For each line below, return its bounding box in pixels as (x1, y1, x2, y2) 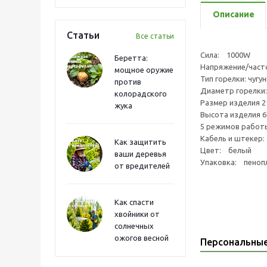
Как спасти (114, 198, 154, 206)
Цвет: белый (200, 146, 252, 154)
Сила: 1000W (200, 51, 250, 59)
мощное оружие (114, 66, 173, 74)
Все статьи (136, 32, 174, 40)
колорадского (114, 89, 167, 98)
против (114, 77, 141, 86)
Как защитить (114, 138, 166, 146)
